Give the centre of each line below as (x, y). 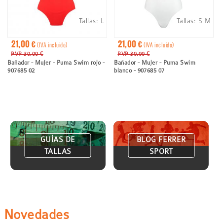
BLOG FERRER (161, 139)
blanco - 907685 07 (139, 71)
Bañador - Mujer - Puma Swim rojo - (56, 63)
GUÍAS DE (58, 139)
